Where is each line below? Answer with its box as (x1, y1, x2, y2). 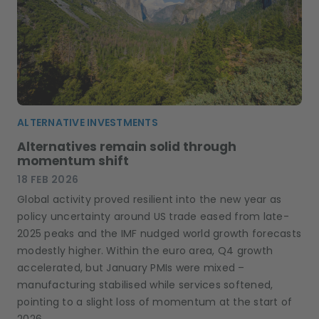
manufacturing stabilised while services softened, (17, 277, 273, 292)
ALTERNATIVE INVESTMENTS (17, 115, 158, 130)
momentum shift (17, 152, 129, 169)
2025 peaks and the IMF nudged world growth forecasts (17, 226, 301, 241)
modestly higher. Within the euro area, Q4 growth (17, 243, 273, 258)
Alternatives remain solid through (17, 137, 236, 155)
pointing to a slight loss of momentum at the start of (17, 294, 293, 309)
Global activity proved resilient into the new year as (17, 192, 282, 206)
